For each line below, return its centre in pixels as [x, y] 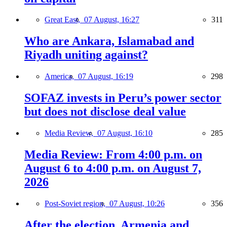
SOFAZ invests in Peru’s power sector [123, 98]
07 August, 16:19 [106, 77]
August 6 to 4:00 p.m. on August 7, [113, 168]
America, [61, 77]
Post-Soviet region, [77, 203]
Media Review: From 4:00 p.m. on [113, 154]
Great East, [64, 20]
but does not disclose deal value [105, 112]
